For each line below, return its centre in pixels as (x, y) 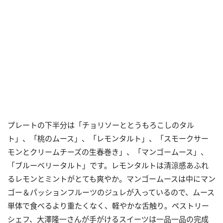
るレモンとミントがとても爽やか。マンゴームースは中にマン (111, 178)
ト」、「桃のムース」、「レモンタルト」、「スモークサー (108, 138)
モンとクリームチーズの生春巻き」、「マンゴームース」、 (108, 152)
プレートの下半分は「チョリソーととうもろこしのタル (101, 125)
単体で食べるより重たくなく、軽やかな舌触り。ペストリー (108, 205)
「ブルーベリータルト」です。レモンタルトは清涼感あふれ (108, 165)
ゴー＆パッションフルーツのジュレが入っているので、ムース (111, 192)
